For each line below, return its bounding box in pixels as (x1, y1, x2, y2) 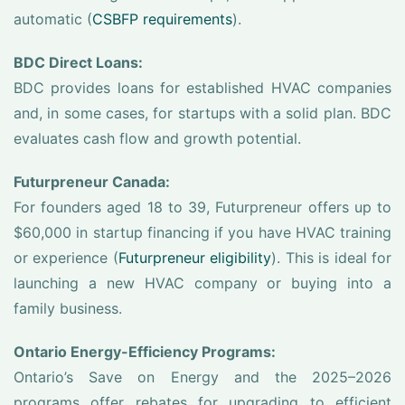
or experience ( (14, 249, 118, 267)
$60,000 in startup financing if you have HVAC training (14, 223, 391, 241)
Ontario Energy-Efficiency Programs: (14, 343, 276, 361)
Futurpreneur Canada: (14, 173, 170, 191)
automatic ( (14, 10, 92, 28)
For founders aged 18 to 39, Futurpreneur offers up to (14, 198, 391, 216)
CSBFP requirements (92, 10, 232, 28)
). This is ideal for (271, 249, 392, 267)
